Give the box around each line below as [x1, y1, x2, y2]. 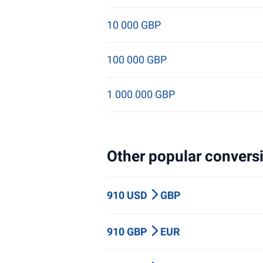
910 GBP [107, 225, 150, 238]
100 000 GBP [107, 53, 167, 66]
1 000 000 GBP [107, 88, 175, 100]
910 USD [107, 189, 150, 201]
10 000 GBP [107, 19, 161, 31]
